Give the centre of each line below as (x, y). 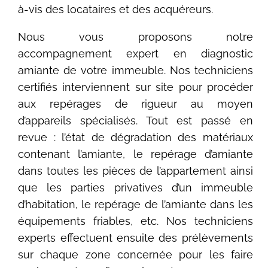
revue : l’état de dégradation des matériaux (135, 138)
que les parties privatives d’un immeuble (135, 188)
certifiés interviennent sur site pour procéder (135, 87)
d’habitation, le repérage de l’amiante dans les (135, 205)
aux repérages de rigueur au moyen (135, 104)
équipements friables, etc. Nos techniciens (135, 221)
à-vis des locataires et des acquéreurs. (116, 10)
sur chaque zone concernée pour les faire (135, 255)
